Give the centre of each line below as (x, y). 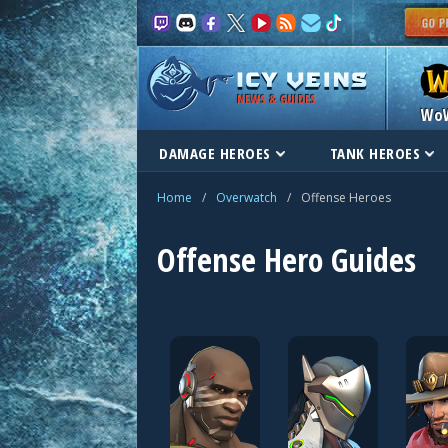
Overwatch (246, 197)
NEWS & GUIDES (276, 99)
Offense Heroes (346, 197)
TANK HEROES (375, 153)
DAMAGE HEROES (215, 153)
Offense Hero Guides (286, 259)
